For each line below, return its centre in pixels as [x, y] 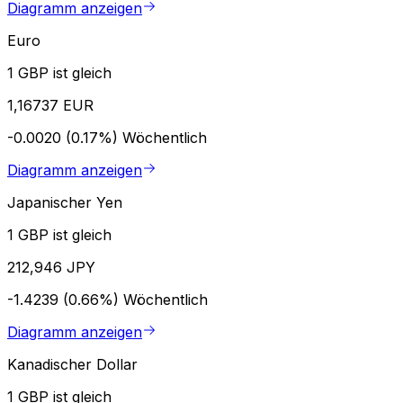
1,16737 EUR [50, 105]
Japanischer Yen [65, 202]
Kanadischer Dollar [72, 364]
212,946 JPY [51, 267]
